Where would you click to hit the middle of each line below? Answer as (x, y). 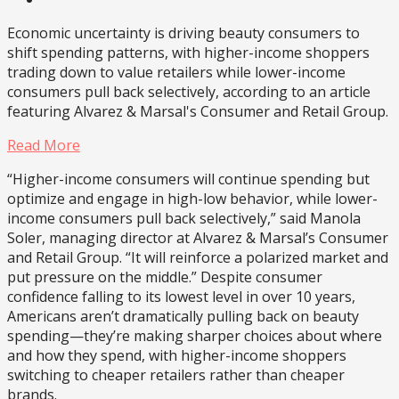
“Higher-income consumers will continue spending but (188, 179)
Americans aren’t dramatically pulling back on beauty (183, 316)
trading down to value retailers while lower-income (176, 72)
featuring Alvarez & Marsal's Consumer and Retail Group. (198, 111)
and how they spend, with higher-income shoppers (177, 355)
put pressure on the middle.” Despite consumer (165, 277)
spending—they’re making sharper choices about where (195, 335)
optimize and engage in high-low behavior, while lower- (192, 198)
